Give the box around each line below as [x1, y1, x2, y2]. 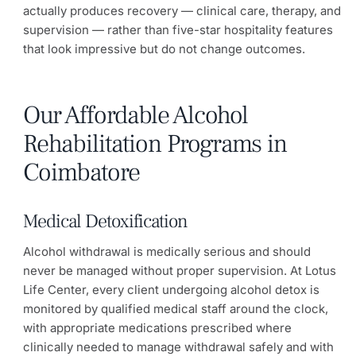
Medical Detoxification [23, 209, 188, 234]
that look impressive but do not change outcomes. [23, 41, 305, 56]
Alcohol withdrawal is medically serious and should [23, 243, 311, 259]
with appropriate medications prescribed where [23, 319, 292, 335]
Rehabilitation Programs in [23, 127, 287, 161]
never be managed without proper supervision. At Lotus [23, 262, 336, 278]
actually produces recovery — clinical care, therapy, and [23, 2, 341, 18]
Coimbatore [23, 156, 140, 190]
